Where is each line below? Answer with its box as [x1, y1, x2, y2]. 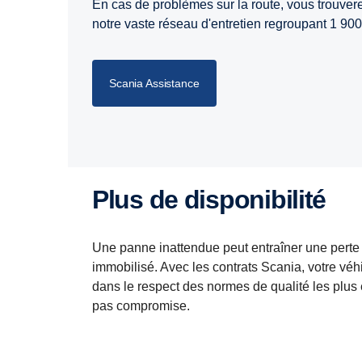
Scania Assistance [109, 77, 200, 90]
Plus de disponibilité [107, 185, 326, 215]
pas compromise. [92, 299, 190, 314]
